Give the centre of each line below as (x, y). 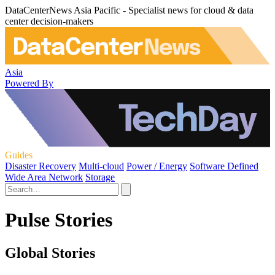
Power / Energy (157, 166)
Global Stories (50, 253)
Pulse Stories (59, 220)
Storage (100, 177)
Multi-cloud (101, 166)
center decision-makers (49, 21)
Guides (19, 155)
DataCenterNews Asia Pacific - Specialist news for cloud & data (129, 10)
